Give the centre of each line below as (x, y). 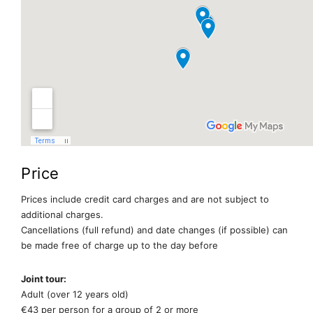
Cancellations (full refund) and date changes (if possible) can (154, 230)
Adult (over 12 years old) (75, 294)
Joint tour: (44, 279)
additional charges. (62, 215)
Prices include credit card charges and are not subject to (145, 199)
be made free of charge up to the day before (119, 246)
